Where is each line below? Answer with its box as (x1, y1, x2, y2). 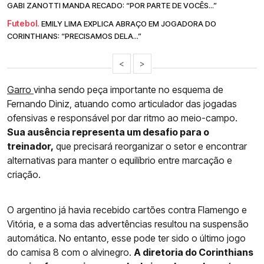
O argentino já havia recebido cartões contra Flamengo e (7, 203, 247, 216)
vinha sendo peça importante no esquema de (34, 83, 223, 95)
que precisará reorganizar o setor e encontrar (54, 140, 247, 152)
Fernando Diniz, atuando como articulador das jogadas (7, 97, 237, 110)
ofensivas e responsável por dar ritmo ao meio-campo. (7, 111, 237, 124)
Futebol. (7, 18, 39, 28)
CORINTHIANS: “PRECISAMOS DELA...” (7, 31, 141, 41)
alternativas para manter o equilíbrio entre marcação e (7, 154, 232, 166)
